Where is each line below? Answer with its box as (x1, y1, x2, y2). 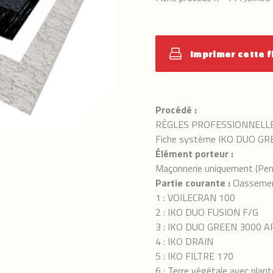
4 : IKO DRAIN (155, 234, 213, 249)
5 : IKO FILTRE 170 (155, 249, 233, 263)
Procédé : (155, 102, 197, 117)
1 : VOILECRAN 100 (155, 190, 235, 205)
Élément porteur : (155, 146, 233, 161)
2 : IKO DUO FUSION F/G (155, 205, 258, 219)
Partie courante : (155, 175, 230, 190)
